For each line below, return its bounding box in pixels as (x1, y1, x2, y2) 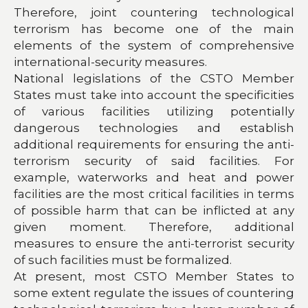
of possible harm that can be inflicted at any (14, 203, 294, 217)
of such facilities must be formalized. (14, 252, 232, 267)
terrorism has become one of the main (14, 21, 294, 36)
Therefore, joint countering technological (14, 5, 294, 19)
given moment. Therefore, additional (14, 219, 294, 234)
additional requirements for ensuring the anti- (14, 137, 294, 151)
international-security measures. (14, 54, 207, 69)
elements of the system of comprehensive (14, 38, 294, 52)
